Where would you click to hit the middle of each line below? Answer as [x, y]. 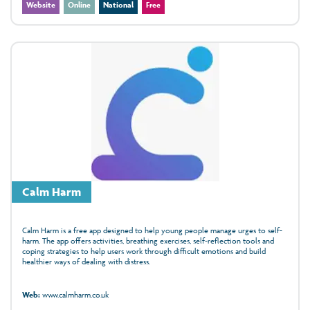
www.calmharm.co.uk [74, 295]
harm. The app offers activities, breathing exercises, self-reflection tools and [148, 241]
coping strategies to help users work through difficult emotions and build [144, 251]
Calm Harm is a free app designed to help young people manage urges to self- [152, 230]
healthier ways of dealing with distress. [86, 262]
